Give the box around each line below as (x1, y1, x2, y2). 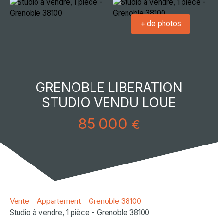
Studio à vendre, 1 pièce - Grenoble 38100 (10, 207, 149, 217)
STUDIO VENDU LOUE (42, 94, 176, 110)
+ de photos (140, 18, 181, 28)
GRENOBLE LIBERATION (36, 79, 182, 95)
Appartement (37, 196, 81, 206)
